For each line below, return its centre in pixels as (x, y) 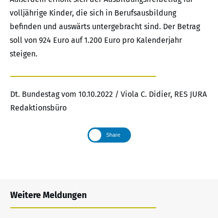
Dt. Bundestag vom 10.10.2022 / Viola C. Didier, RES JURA (109, 94)
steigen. (24, 54)
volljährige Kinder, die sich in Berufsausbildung (93, 13)
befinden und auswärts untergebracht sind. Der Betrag (105, 26)
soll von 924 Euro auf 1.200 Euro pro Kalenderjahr (96, 40)
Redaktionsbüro (38, 108)
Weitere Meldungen (48, 195)
